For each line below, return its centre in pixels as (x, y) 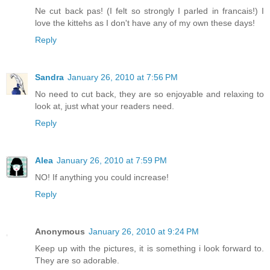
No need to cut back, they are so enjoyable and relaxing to (149, 94)
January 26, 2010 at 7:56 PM (123, 77)
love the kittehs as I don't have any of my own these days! (145, 23)
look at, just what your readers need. (105, 106)
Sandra (49, 77)
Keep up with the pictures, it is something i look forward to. (149, 248)
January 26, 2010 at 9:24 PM (144, 231)
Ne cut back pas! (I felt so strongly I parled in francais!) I (149, 11)
